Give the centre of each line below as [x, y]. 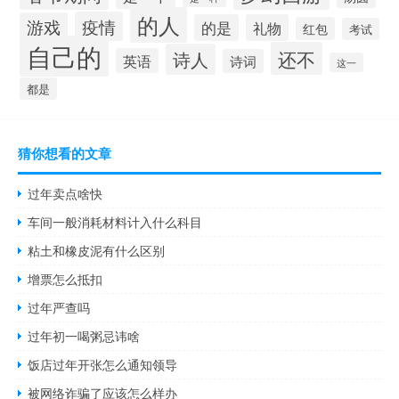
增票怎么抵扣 [65, 279]
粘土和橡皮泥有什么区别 [97, 251]
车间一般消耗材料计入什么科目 [115, 222]
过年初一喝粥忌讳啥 [84, 336]
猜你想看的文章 [65, 154]
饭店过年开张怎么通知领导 [103, 365]
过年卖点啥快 [65, 194]
